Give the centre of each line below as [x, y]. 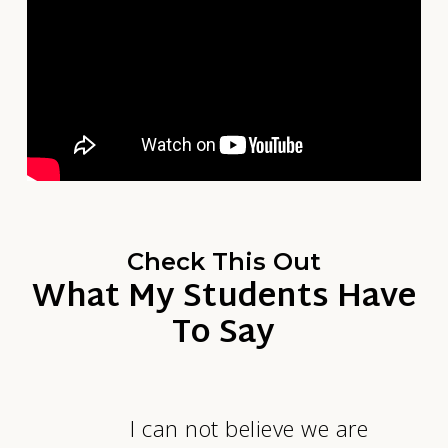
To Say [224, 335]
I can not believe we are [249, 428]
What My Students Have [223, 299]
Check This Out [223, 262]
